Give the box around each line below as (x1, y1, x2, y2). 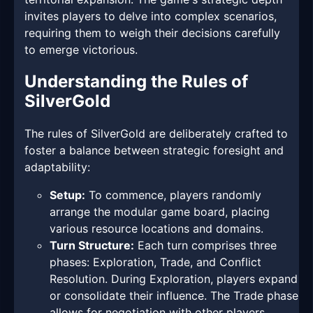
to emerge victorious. (24, 43, 138, 57)
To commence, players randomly (85, 188, 261, 203)
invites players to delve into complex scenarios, (24, 9, 277, 24)
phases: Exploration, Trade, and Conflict (50, 255, 261, 270)
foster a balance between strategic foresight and (24, 143, 284, 158)
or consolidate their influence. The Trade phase (50, 289, 298, 303)
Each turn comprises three (134, 238, 277, 253)
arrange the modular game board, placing (50, 205, 270, 219)
